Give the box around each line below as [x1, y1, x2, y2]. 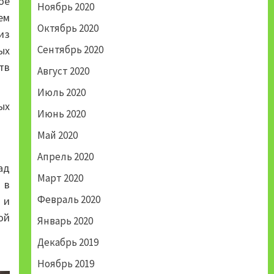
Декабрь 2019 [37, 235, 98, 250]
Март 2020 [37, 171, 83, 185]
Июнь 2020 [37, 107, 86, 121]
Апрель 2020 [37, 150, 94, 164]
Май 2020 [37, 128, 78, 143]
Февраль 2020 [37, 193, 100, 207]
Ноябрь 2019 [37, 257, 94, 271]
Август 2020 [37, 64, 89, 78]
